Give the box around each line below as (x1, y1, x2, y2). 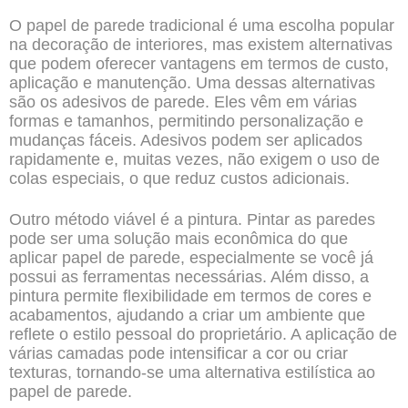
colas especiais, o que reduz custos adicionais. (9, 169, 350, 188)
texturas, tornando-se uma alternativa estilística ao (9, 363, 375, 382)
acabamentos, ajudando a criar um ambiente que (9, 306, 365, 324)
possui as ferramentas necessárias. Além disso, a (9, 268, 369, 286)
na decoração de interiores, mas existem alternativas (9, 36, 393, 54)
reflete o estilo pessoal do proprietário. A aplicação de (9, 325, 397, 343)
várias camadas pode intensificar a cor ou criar (9, 344, 348, 362)
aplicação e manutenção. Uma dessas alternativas (9, 74, 375, 92)
